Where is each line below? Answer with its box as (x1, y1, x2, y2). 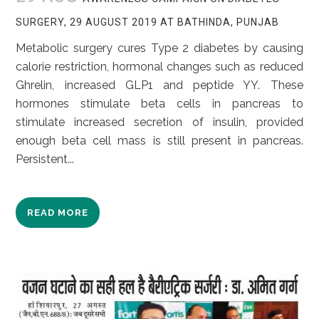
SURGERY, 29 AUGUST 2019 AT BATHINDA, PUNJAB (16, 16, 280, 28)
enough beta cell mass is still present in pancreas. (16, 134, 303, 148)
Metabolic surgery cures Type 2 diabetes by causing (16, 41, 303, 56)
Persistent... (16, 152, 75, 167)
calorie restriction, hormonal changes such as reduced (16, 60, 303, 74)
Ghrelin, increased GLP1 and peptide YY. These (16, 78, 303, 93)
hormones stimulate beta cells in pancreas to (16, 97, 303, 111)
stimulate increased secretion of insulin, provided (16, 115, 303, 130)
